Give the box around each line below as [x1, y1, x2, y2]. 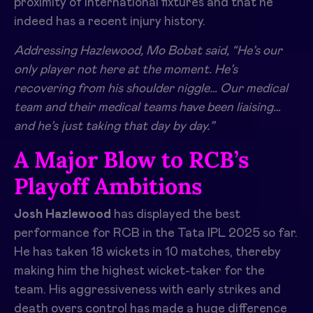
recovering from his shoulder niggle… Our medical [14, 82, 288, 95]
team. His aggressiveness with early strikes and [14, 284, 281, 296]
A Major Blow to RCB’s [14, 145, 249, 174]
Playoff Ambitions [14, 172, 203, 201]
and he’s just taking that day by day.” [14, 120, 214, 133]
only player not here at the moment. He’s [14, 64, 238, 76]
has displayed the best [111, 208, 240, 221]
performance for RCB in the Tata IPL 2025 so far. [14, 227, 298, 240]
